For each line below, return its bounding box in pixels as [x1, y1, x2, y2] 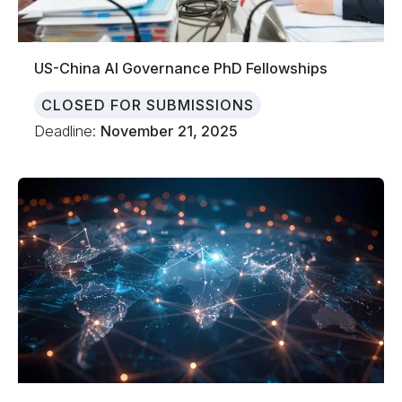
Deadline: [34, 121, 101, 140]
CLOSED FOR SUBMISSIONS [41, 95, 255, 114]
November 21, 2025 [100, 121, 239, 140]
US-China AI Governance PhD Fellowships [34, 59, 328, 78]
